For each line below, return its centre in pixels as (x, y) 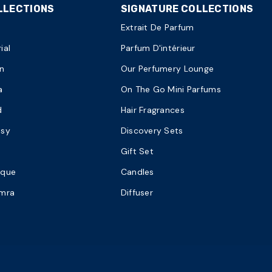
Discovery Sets (152, 130)
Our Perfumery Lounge (167, 68)
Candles (137, 172)
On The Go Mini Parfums (171, 89)
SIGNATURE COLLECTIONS (187, 8)
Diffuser (137, 192)
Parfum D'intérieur (158, 48)
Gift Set (137, 151)
